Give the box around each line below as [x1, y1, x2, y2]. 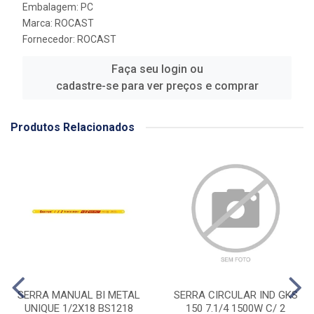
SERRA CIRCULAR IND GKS [173, 289, 298, 301]
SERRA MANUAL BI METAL [17, 289, 140, 301]
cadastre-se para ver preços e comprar [55, 79, 259, 93]
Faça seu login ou [111, 62, 203, 76]
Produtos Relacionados [11, 121, 135, 134]
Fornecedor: [22, 34, 77, 45]
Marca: [22, 18, 55, 29]
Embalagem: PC [22, 1, 93, 13]
